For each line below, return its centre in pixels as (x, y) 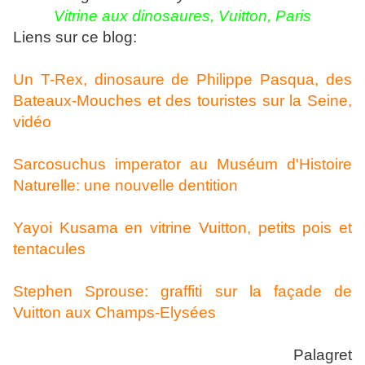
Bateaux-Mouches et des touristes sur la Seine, (182, 101)
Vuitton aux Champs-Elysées (114, 313)
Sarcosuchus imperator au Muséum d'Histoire (182, 165)
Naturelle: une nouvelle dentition (125, 186)
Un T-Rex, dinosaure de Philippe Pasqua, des (182, 80)
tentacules (49, 249)
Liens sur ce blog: (75, 37)
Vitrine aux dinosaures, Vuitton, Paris (182, 16)
